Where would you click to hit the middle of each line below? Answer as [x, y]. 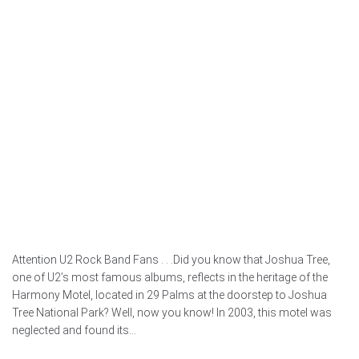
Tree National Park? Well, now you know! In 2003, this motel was [172, 313]
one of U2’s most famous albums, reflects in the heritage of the [170, 278]
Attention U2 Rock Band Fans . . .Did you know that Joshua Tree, [171, 260]
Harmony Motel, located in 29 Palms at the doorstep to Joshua [169, 295]
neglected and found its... [74, 331]
